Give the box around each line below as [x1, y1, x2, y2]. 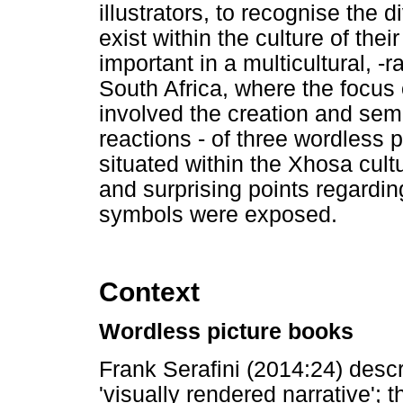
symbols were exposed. [99, 201, 337, 227]
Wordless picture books [99, 319, 354, 345]
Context [99, 277, 200, 308]
